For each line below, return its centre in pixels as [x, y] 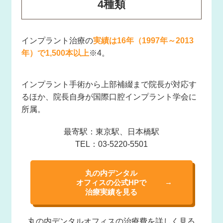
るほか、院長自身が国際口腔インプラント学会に [109, 97]
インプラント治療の [57, 40]
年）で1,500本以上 [55, 53]
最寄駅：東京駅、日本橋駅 [111, 131]
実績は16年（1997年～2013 [143, 40]
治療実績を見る [111, 192]
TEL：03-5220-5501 [111, 144]
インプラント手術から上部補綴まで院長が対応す [109, 84]
